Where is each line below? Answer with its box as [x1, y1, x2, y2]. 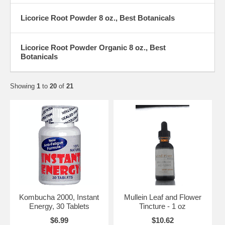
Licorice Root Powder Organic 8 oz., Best [21, 43, 166, 52]
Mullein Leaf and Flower [124, 192, 201, 201]
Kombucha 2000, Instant [19, 192, 99, 201]
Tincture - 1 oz [139, 201, 186, 210]
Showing [10, 82, 37, 90]
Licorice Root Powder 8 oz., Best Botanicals [21, 13, 175, 22]
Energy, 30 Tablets [29, 201, 89, 210]
